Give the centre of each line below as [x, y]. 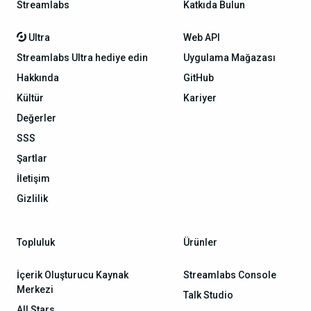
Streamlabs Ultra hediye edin [82, 58]
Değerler [36, 118]
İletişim [33, 179]
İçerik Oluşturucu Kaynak [73, 275]
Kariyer [200, 98]
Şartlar [32, 159]
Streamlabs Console [230, 275]
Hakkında [38, 78]
